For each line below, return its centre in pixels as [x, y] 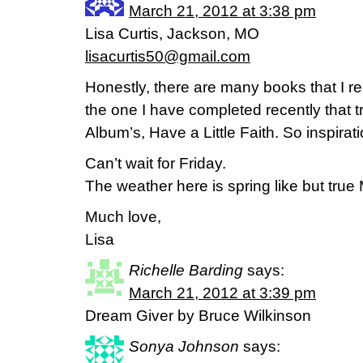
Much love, [123, 217]
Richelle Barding [186, 270]
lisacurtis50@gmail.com [168, 56]
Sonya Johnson [184, 346]
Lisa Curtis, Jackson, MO [172, 34]
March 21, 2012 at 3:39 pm [222, 293]
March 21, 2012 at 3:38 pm [222, 11]
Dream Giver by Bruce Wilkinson [198, 316]
